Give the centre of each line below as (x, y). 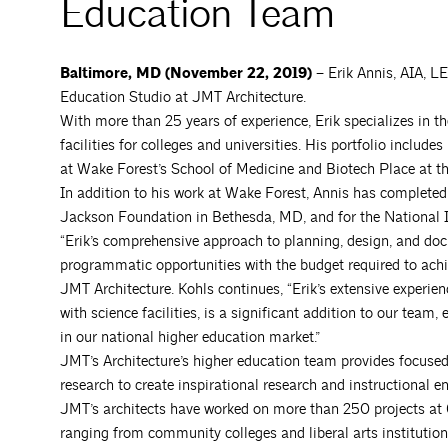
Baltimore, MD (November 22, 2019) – (194, 73)
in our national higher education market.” (190, 337)
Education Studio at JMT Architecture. (183, 97)
